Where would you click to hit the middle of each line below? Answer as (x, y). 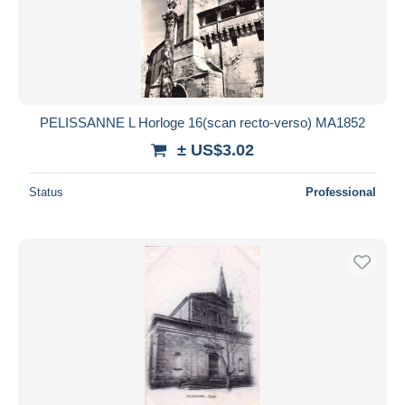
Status (46, 192)
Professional (341, 192)
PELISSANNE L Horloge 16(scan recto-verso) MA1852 (202, 122)
